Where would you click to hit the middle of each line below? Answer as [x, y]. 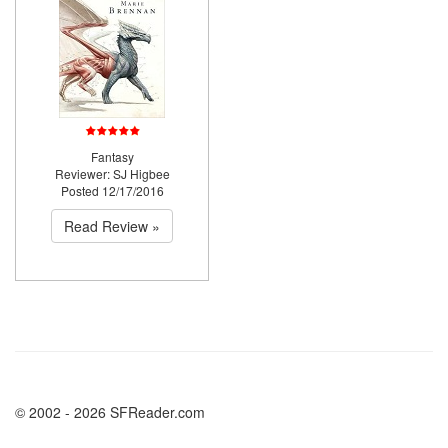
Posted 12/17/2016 [112, 190]
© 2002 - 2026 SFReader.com [110, 412]
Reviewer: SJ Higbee [112, 173]
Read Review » [112, 226]
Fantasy [112, 156]
